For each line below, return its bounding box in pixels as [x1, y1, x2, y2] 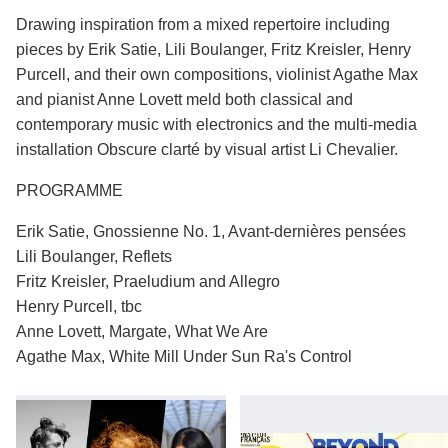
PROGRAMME [16, 182, 123, 200]
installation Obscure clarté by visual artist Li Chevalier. [16, 141, 398, 159]
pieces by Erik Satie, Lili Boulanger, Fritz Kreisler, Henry [16, 41, 411, 59]
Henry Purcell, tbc [16, 298, 142, 316]
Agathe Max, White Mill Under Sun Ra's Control [16, 348, 352, 366]
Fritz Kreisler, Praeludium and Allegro [16, 273, 280, 291]
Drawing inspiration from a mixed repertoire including [16, 16, 390, 34]
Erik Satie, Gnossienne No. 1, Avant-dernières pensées [16, 223, 406, 241]
